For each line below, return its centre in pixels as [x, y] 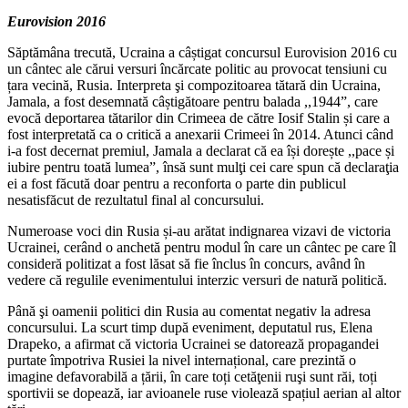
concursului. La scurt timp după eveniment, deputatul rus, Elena [190, 327]
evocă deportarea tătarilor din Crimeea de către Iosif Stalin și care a [199, 117]
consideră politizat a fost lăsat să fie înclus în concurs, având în [186, 263]
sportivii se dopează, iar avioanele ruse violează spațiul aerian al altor [204, 393]
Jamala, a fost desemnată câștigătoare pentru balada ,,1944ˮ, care [193, 101]
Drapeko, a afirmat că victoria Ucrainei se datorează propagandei [193, 343]
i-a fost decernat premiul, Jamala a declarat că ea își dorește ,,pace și [201, 150]
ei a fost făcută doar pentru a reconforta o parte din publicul [177, 183]
